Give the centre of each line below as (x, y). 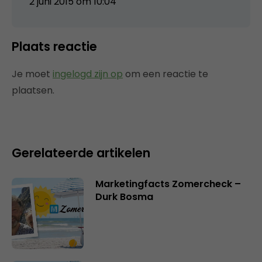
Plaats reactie (54, 46)
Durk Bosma (124, 196)
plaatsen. (33, 90)
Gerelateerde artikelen (81, 153)
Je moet (32, 74)
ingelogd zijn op (88, 74)
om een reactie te (166, 74)
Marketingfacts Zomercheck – (168, 184)
